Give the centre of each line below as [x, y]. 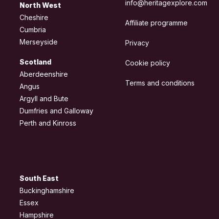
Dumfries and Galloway [56, 111]
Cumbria [33, 30]
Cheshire [34, 18]
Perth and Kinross [48, 123]
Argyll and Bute [44, 99]
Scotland [35, 62]
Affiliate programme [156, 23]
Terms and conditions [160, 83]
